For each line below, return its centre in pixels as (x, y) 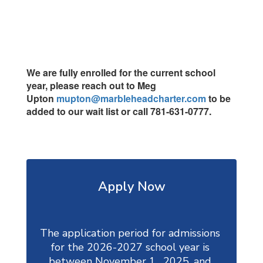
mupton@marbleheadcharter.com (131, 98)
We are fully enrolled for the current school (121, 73)
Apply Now (131, 187)
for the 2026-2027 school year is (130, 247)
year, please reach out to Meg (91, 85)
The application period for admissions (130, 233)
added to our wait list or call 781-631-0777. (119, 111)
